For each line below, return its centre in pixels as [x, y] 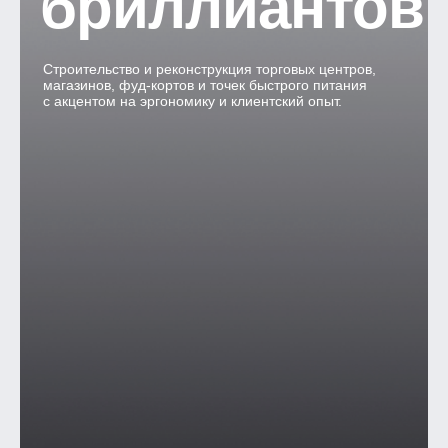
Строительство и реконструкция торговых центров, [209, 69]
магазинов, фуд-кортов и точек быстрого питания [204, 85]
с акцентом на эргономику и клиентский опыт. [192, 101]
